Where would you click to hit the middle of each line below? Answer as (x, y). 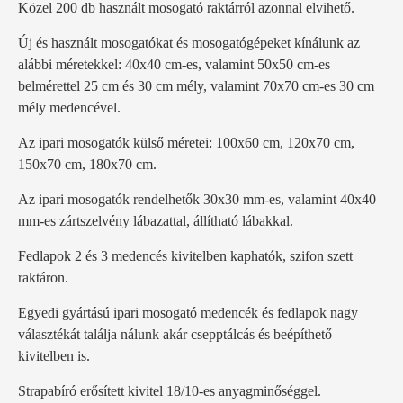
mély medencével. (69, 107)
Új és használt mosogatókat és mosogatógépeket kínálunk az (189, 43)
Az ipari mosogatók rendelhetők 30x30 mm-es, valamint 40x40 (197, 199)
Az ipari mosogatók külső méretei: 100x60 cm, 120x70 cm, (186, 143)
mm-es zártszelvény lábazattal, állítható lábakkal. (156, 221)
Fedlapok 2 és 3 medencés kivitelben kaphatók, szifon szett (185, 256)
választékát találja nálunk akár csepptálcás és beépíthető (175, 334)
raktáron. (43, 278)
